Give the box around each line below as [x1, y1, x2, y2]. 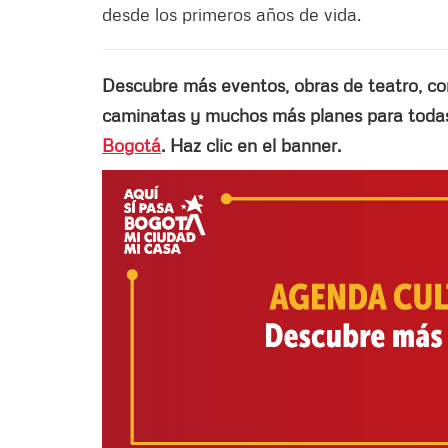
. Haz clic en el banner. [161, 133, 341, 156]
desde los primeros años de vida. [102, 2, 361, 25]
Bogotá [102, 133, 161, 156]
